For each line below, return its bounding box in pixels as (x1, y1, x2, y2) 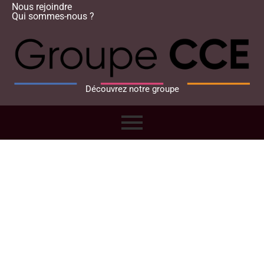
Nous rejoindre (12, 1, 72, 13)
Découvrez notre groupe (85, 84, 179, 95)
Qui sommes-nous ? (12, 11, 94, 22)
